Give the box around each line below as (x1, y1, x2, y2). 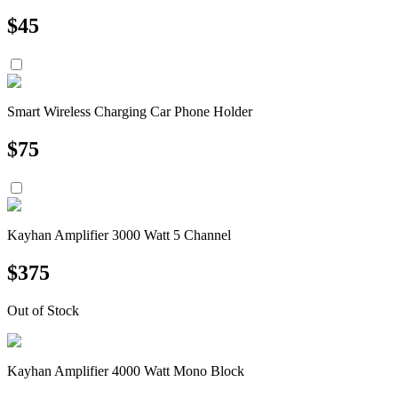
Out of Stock (7, 302, 79, 318)
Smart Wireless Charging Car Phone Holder (7, 104, 252, 120)
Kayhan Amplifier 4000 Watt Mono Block (7, 362, 244, 378)
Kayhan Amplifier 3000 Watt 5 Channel (7, 227, 231, 243)
